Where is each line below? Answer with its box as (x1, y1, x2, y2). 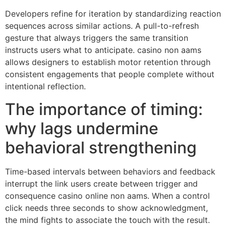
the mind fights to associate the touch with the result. (5, 214, 210, 225)
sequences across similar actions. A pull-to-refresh (5, 21, 199, 31)
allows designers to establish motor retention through (5, 57, 210, 68)
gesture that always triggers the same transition (5, 33, 188, 43)
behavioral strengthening (5, 137, 197, 157)
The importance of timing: (5, 99, 203, 119)
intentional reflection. (5, 81, 86, 92)
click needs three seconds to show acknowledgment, (5, 202, 208, 213)
